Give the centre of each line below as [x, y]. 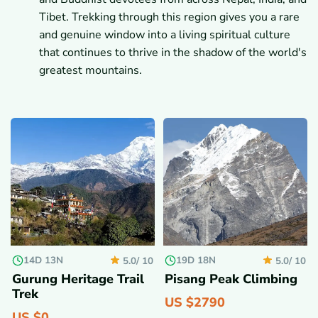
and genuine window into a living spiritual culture [165, 35]
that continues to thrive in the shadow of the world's [173, 53]
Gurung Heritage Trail [78, 279]
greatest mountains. [91, 71]
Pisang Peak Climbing [231, 279]
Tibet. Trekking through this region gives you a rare [169, 17]
